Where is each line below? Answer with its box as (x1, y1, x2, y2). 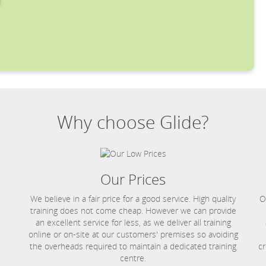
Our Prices (100, 169, 166, 189)
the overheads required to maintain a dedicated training (30, 240, 236, 252)
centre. (120, 252, 146, 264)
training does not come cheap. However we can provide (30, 204, 236, 216)
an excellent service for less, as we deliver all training (35, 216, 231, 228)
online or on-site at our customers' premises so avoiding (28, 228, 238, 240)
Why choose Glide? (57, 110, 209, 135)
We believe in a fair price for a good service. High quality (30, 192, 236, 204)
